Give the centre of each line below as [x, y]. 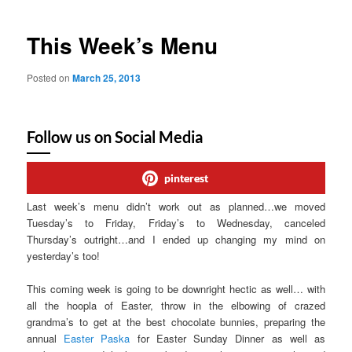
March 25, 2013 [107, 77]
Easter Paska [97, 339]
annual [46, 339]
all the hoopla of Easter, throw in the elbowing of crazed [176, 306]
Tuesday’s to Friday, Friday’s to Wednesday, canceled [176, 223]
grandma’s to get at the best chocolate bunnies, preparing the [176, 322]
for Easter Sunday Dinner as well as [227, 339]
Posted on [50, 77]
